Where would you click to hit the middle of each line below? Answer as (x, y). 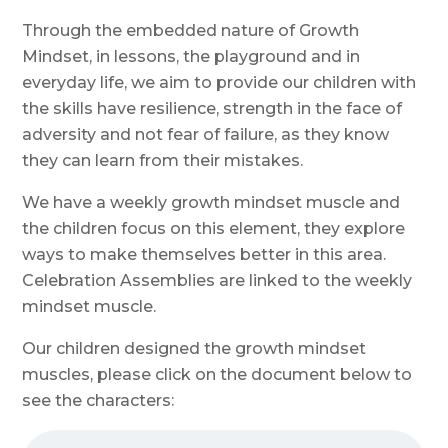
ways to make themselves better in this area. (204, 254)
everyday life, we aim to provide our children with (219, 82)
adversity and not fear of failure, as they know (206, 134)
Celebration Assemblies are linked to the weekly (217, 280)
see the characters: (98, 400)
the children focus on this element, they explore (214, 228)
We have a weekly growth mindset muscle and (211, 202)
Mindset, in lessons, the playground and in (191, 56)
